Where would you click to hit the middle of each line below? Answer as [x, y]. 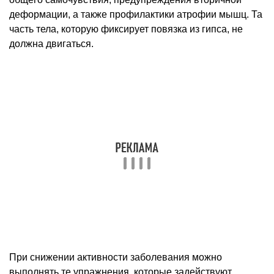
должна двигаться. [51, 43]
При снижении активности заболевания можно [116, 257]
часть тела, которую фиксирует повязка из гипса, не [126, 29]
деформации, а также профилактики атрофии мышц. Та [136, 14]
